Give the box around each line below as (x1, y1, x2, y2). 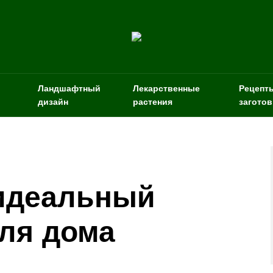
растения (133, 96, 173, 107)
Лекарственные (133, 83, 200, 94)
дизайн (38, 96, 69, 107)
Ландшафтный (38, 83, 101, 94)
